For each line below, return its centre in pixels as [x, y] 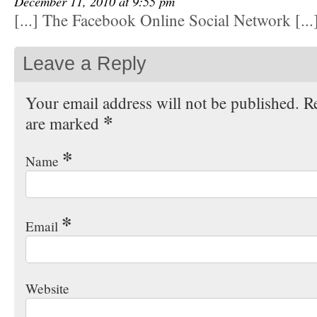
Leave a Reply [85, 64]
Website [47, 289]
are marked [64, 123]
